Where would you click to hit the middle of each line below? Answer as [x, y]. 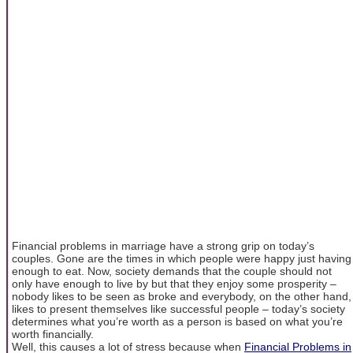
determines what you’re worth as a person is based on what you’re [177, 321]
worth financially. [53, 334]
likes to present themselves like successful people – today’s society [178, 308]
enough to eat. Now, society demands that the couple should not [172, 271]
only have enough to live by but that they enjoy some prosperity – [174, 283]
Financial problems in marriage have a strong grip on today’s [163, 245]
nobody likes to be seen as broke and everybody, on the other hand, [182, 296]
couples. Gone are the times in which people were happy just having [182, 258]
